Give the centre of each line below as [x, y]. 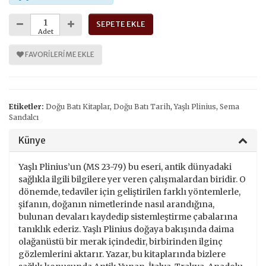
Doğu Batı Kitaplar [78, 106]
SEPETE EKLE [121, 24]
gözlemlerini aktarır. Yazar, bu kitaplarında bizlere [122, 254]
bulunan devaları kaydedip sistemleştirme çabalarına [128, 216]
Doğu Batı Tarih [142, 106]
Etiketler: [26, 106]
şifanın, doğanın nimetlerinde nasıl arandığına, [116, 204]
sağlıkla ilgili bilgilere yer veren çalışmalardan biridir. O [132, 179]
